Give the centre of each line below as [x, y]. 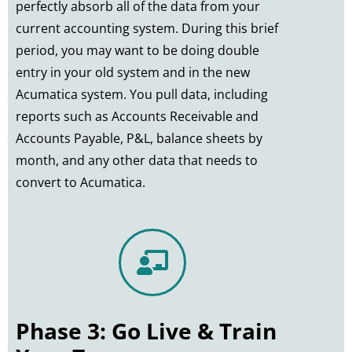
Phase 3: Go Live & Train [146, 331]
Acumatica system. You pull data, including [142, 94]
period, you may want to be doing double [137, 50]
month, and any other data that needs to [137, 160]
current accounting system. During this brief [147, 28]
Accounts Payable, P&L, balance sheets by [139, 138]
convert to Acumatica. [81, 182]
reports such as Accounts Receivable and [137, 116]
